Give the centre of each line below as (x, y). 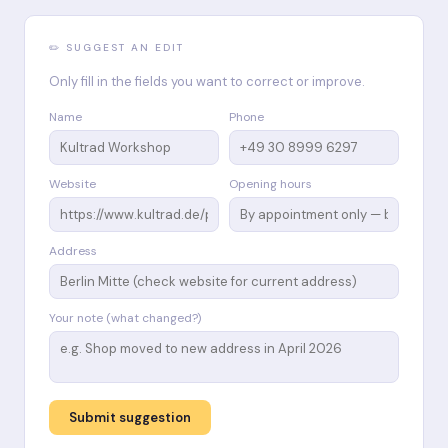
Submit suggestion (130, 417)
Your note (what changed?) (125, 317)
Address (73, 250)
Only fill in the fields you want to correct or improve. (207, 81)
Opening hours (270, 183)
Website (72, 183)
